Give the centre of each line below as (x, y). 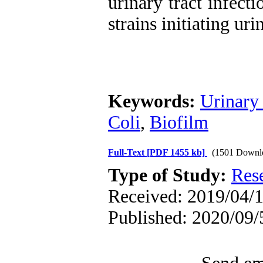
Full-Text (127, 152)
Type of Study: (170, 175)
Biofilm (179, 122)
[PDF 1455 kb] (176, 152)
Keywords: (154, 101)
